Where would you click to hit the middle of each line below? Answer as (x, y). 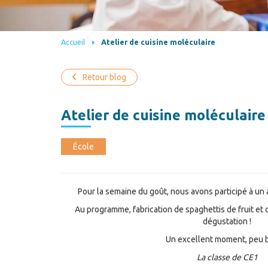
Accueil (73, 42)
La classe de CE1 (227, 257)
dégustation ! (227, 221)
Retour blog (104, 77)
